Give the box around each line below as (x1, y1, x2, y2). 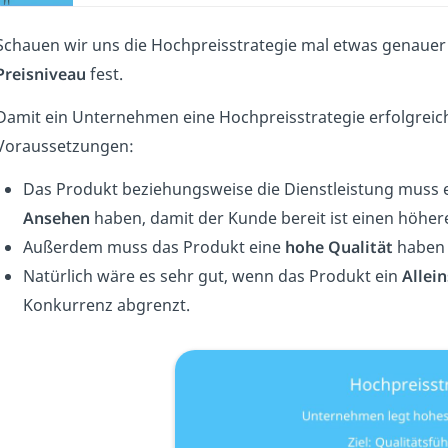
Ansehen (22, 207, 90, 229)
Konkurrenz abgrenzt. (22, 294, 190, 316)
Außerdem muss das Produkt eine (22, 236, 285, 258)
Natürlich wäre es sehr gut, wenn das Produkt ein (22, 265, 402, 287)
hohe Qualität (284, 236, 393, 258)
